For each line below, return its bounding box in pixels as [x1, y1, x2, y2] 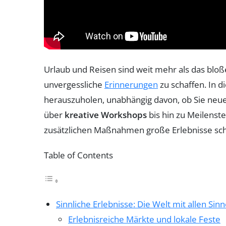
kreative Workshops [65, 108, 147, 121]
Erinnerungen [104, 78, 158, 90]
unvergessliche [44, 78, 104, 90]
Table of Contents [44, 149, 113, 161]
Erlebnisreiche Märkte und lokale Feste [68, 213, 220, 225]
